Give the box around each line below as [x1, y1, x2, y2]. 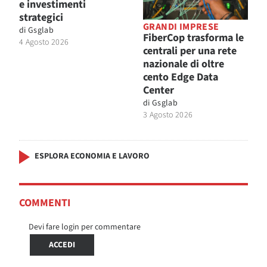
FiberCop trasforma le [143, 30, 244, 45]
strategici [19, 10, 63, 26]
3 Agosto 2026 [143, 108, 193, 121]
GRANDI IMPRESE [143, 20, 219, 33]
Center [143, 82, 174, 98]
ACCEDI [49, 238, 75, 251]
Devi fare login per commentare [29, 221, 141, 233]
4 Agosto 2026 [19, 36, 69, 49]
